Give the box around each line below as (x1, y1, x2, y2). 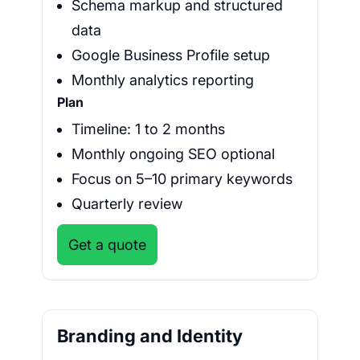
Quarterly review (72, 195, 182, 213)
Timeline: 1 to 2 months (72, 121, 225, 138)
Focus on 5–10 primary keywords (72, 170, 292, 188)
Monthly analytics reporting (72, 72, 254, 89)
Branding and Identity (57, 325, 243, 347)
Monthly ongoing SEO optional (72, 145, 275, 163)
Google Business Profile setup (72, 47, 270, 64)
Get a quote (68, 236, 146, 254)
